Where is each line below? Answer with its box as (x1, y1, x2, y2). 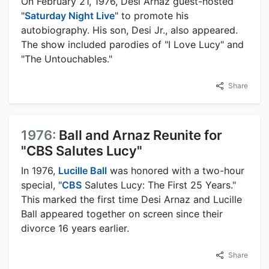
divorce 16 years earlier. (21, 222, 129, 234)
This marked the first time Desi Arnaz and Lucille (21, 193, 242, 205)
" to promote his (115, 9, 189, 22)
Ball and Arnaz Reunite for (59, 127, 222, 143)
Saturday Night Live (25, 9, 115, 22)
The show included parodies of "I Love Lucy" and (21, 38, 244, 50)
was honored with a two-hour (107, 164, 244, 177)
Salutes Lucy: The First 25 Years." (82, 178, 236, 191)
